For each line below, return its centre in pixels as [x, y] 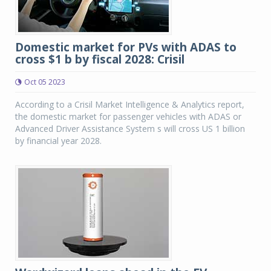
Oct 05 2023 [45, 82]
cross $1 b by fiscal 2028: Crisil [100, 59]
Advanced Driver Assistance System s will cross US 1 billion [130, 129]
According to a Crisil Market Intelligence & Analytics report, [130, 104]
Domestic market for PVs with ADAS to [126, 47]
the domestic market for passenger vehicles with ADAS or [128, 116]
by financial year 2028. [58, 141]
